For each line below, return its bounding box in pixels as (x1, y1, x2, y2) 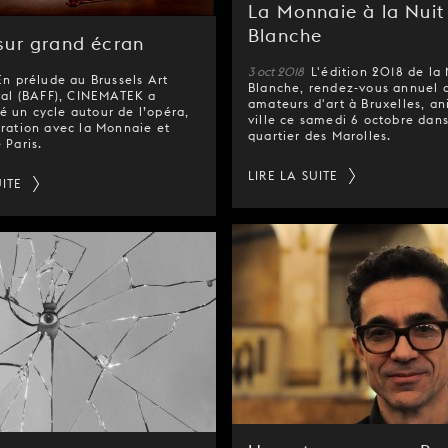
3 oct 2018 (248, 64, 307, 79)
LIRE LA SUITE (248, 168, 339, 183)
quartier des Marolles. (248, 128, 392, 143)
